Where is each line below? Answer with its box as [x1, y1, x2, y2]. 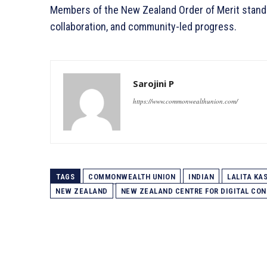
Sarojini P [133, 77, 174, 89]
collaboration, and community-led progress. [50, 20, 237, 33]
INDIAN [188, 172, 214, 181]
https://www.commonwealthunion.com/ [133, 96, 238, 105]
